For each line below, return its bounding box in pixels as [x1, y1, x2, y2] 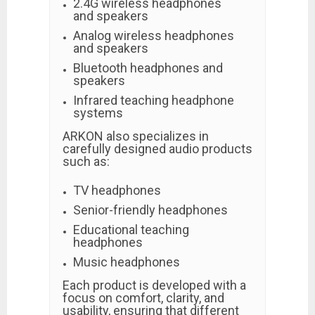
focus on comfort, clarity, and [63, 290, 224, 305]
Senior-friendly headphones [73, 202, 228, 217]
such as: [63, 154, 110, 169]
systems [73, 105, 123, 120]
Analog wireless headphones [73, 28, 234, 43]
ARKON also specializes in [63, 129, 209, 143]
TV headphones [73, 183, 161, 198]
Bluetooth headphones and [73, 60, 223, 75]
